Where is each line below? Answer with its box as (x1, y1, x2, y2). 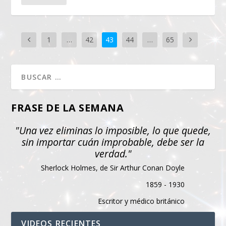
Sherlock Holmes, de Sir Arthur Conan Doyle (40, 162, 185, 173)
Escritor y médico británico (97, 196, 185, 206)
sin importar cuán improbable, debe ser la (22, 135, 204, 149)
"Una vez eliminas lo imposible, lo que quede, (15, 123, 211, 137)
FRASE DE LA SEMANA (11, 100, 124, 115)
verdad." (94, 146, 132, 160)
